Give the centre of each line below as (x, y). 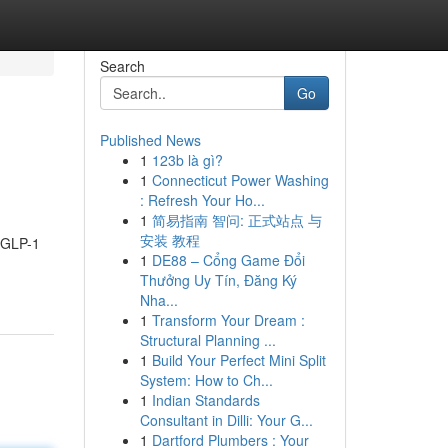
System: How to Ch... (206, 380)
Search (122, 66)
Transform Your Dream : (228, 320)
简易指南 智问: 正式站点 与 (236, 220)
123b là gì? (187, 160)
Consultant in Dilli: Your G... (226, 420)
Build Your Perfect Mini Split (238, 360)
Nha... (158, 300)
